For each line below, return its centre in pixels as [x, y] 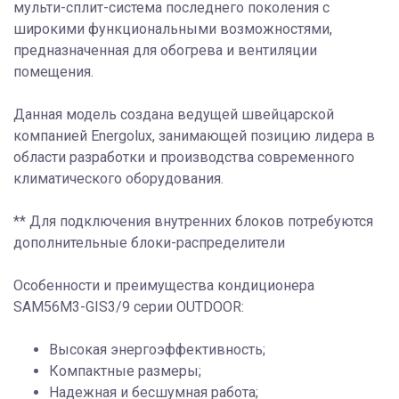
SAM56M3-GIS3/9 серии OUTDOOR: [129, 307]
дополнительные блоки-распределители [149, 243]
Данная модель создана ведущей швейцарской [174, 115]
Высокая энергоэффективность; [157, 350]
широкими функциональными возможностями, [173, 29]
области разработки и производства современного [184, 158]
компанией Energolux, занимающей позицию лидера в [194, 136]
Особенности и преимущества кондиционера [164, 286]
